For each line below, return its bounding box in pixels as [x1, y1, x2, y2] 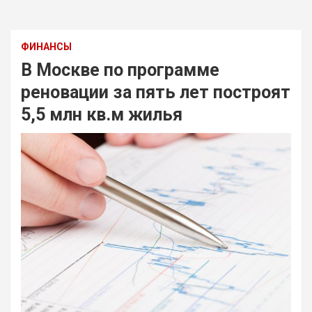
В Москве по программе [21, 60, 219, 81]
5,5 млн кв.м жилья [21, 104, 182, 125]
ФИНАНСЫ [21, 41, 72, 53]
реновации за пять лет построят [21, 82, 290, 103]
